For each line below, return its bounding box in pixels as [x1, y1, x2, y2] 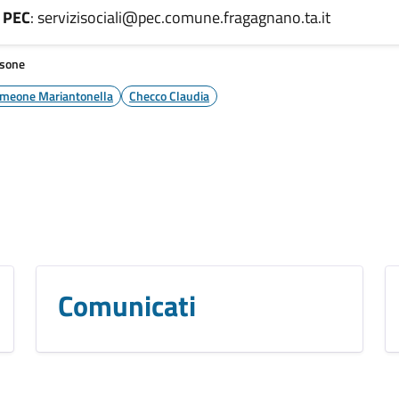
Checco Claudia [129, 85, 209, 105]
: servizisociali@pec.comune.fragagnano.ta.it [30, 4, 330, 29]
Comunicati [58, 283, 196, 327]
